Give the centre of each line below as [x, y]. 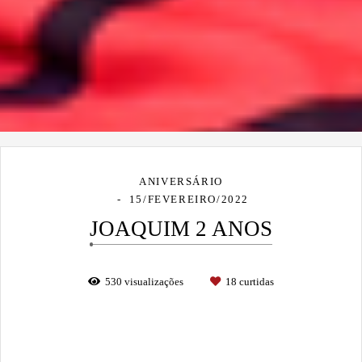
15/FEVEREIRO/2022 [189, 200]
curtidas [255, 282]
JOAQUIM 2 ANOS [181, 229]
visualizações [154, 282]
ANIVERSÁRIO [181, 182]
